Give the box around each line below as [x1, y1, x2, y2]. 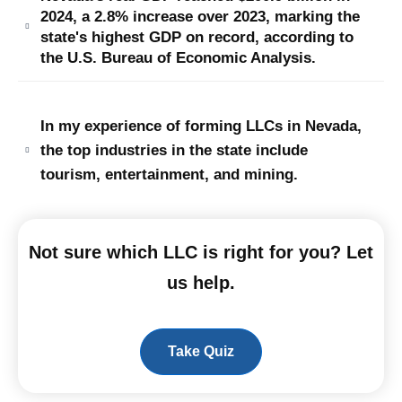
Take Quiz [168, 344, 234, 359]
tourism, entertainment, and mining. [40, 166, 298, 183]
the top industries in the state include [40, 142, 308, 159]
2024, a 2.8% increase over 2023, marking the [40, 8, 360, 25]
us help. [167, 273, 235, 293]
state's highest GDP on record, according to [40, 29, 354, 46]
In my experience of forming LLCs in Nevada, [40, 118, 362, 135]
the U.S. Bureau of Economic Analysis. [40, 49, 316, 66]
